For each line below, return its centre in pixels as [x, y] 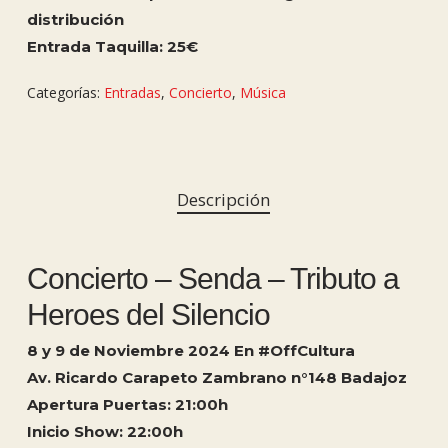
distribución [75, 19]
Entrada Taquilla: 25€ [112, 46]
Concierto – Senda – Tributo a [212, 278]
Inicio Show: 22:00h [104, 431]
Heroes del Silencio [148, 314]
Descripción [224, 199]
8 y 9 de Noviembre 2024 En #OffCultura [190, 350]
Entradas [132, 92]
